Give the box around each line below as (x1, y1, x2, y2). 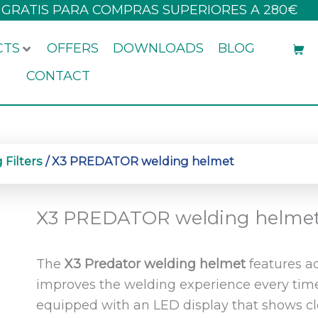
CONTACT (26, 68, 91, 84)
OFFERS (47, 40, 99, 56)
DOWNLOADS (113, 40, 204, 56)
